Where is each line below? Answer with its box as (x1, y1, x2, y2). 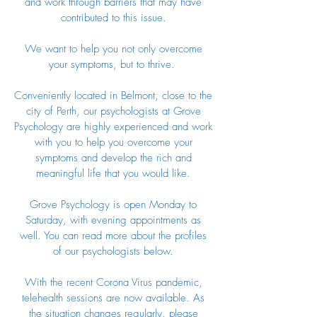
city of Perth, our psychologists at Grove (25, 104, 201, 118)
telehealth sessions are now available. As (22, 291, 204, 305)
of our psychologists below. (53, 244, 173, 258)
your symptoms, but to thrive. (48, 57, 178, 71)
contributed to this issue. (60, 11, 166, 25)
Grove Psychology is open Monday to (30, 197, 197, 212)
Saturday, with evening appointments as (25, 213, 201, 227)
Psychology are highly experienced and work (14, 120, 212, 134)
